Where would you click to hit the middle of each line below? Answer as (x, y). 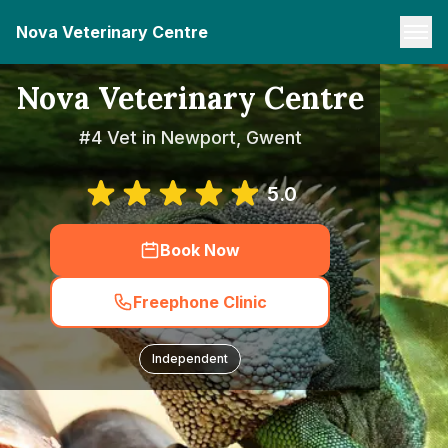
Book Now (200, 250)
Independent (190, 358)
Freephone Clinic (200, 302)
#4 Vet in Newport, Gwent (190, 137)
